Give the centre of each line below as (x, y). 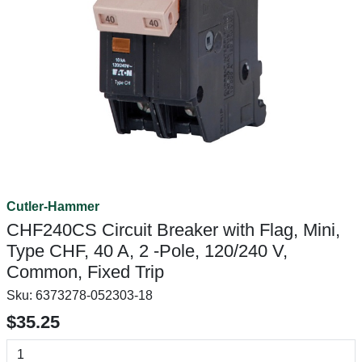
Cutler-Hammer (53, 206)
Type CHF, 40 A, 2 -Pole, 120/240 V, (147, 251)
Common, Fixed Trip (85, 272)
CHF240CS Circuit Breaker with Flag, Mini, (173, 230)
